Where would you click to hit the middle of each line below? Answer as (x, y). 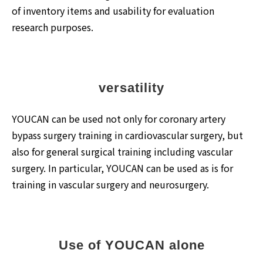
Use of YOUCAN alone (131, 245)
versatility (131, 87)
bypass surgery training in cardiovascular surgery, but (127, 135)
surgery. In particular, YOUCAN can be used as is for (122, 168)
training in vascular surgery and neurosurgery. (110, 184)
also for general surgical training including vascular (122, 151)
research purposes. (53, 27)
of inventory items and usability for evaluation (113, 10)
